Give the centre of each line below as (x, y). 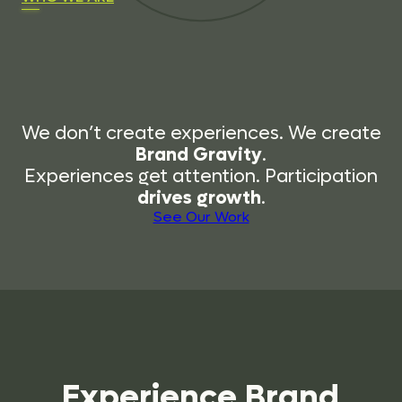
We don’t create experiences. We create (201, 133)
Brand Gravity (199, 155)
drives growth (199, 198)
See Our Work (201, 217)
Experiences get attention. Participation (201, 176)
